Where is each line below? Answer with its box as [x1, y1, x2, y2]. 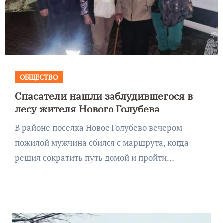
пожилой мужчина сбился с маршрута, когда [14, 136, 189, 148]
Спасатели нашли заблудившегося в [14, 89, 193, 103]
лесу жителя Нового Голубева [14, 102, 160, 115]
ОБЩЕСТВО [19, 72, 58, 82]
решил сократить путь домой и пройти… [14, 151, 174, 163]
